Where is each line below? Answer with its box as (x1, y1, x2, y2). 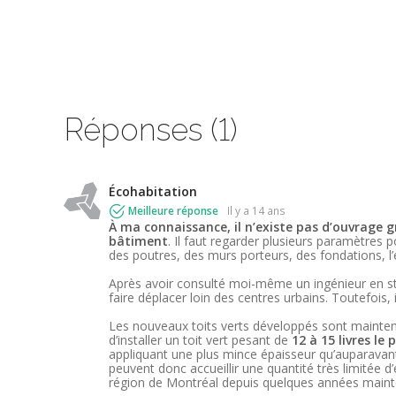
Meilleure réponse (128, 203, 218, 218)
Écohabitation (109, 183, 197, 201)
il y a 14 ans (230, 203, 286, 218)
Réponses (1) (64, 110, 238, 148)
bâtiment (109, 232, 168, 250)
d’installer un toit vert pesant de (109, 331, 292, 349)
